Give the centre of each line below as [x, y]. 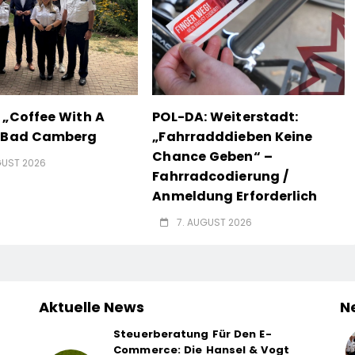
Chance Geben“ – [212, 157]
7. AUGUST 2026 [215, 223]
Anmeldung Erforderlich [235, 197]
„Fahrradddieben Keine [233, 137]
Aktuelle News [91, 307]
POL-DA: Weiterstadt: [225, 117]
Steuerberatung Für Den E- [193, 334]
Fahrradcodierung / [221, 177]
